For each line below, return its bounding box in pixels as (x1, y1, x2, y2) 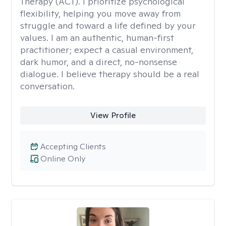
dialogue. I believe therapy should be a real (20, 68, 199, 80)
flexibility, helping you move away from (20, 8, 181, 19)
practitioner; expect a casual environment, (20, 44, 193, 55)
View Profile (90, 110, 136, 121)
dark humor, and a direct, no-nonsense (20, 56, 177, 68)
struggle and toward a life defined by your (20, 20, 196, 31)
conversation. (20, 80, 75, 92)
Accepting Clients (40, 141, 106, 152)
